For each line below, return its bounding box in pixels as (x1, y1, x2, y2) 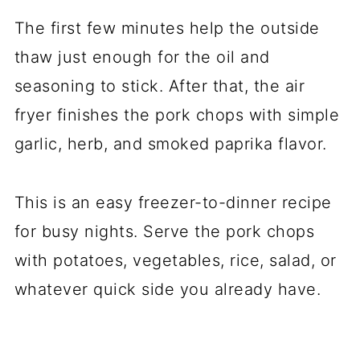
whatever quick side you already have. (14, 279, 321, 299)
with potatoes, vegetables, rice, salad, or (14, 250, 337, 270)
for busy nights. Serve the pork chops (14, 221, 315, 241)
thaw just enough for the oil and (14, 47, 270, 67)
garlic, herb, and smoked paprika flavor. (14, 133, 327, 153)
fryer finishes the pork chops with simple (14, 104, 340, 125)
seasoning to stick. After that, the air (14, 76, 305, 96)
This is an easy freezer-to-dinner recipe (14, 192, 332, 212)
